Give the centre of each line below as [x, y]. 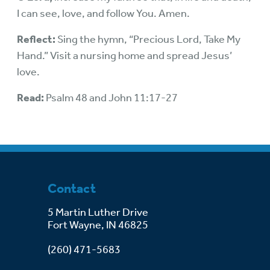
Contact [72, 189]
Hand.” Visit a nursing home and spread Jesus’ [124, 55]
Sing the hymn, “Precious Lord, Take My [148, 39]
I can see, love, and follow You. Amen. [103, 13]
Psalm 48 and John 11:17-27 [111, 98]
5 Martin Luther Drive [99, 212]
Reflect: [36, 39]
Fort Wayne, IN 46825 [98, 225]
